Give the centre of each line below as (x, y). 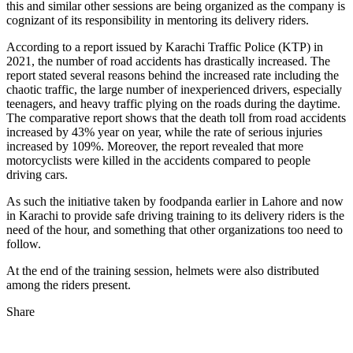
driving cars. (37, 174)
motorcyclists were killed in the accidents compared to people (158, 160)
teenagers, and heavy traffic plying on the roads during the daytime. (173, 103)
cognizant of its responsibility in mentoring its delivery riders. (158, 20)
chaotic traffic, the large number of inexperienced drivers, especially (174, 89)
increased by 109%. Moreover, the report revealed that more (155, 146)
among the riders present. (69, 284)
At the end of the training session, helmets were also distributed (163, 270)
